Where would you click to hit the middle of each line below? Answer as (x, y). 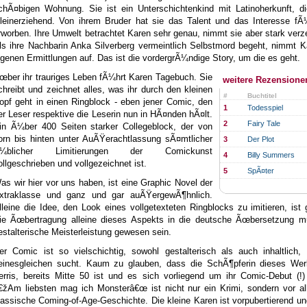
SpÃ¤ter (261, 171)
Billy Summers (271, 155)
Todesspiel (265, 108)
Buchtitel (262, 96)
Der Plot (261, 139)
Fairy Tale (264, 123)
